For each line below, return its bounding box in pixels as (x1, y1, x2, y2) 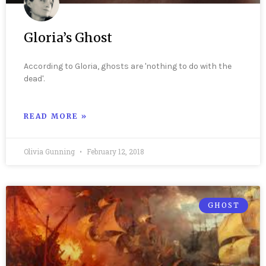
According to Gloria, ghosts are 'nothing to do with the (24, 61, 232, 71)
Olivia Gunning (24, 146, 77, 156)
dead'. (24, 73, 45, 84)
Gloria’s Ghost (24, 29, 112, 46)
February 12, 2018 (85, 146, 144, 156)
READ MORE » (24, 111, 87, 121)
